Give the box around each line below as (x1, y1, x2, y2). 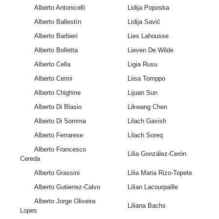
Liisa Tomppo (127, 75, 165, 83)
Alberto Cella (34, 61, 70, 68)
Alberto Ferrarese (34, 131, 83, 139)
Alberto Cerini (34, 75, 72, 83)
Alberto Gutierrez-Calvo (34, 183, 100, 191)
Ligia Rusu (127, 61, 157, 68)
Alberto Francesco (34, 146, 86, 153)
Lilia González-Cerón (127, 150, 186, 158)
